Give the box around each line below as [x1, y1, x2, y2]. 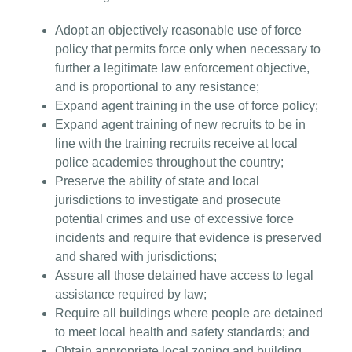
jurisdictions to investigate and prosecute [55, 192, 281, 207]
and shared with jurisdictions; [55, 249, 217, 263]
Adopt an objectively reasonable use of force [55, 23, 302, 37]
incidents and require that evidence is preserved [55, 230, 321, 244]
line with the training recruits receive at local [55, 136, 298, 150]
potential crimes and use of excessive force [55, 211, 294, 225]
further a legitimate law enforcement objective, [55, 60, 310, 75]
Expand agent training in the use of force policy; [55, 98, 318, 112]
